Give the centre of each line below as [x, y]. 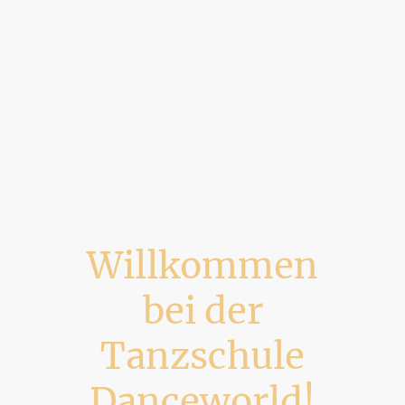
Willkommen [202, 266]
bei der [202, 311]
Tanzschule [202, 357]
